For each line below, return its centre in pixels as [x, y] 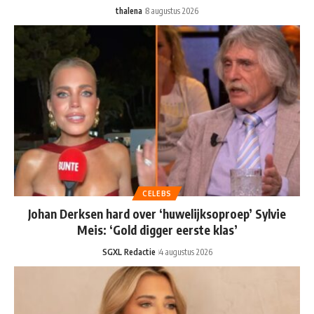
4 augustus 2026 [185, 252]
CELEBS [157, 194]
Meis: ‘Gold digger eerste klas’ [157, 230]
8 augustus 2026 [172, 11]
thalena [129, 11]
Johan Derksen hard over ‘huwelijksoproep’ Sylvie [157, 214]
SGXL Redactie [129, 252]
